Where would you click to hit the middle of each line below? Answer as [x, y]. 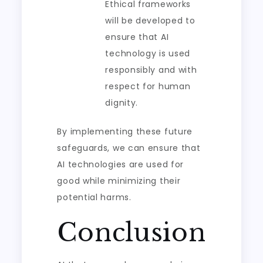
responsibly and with [151, 70]
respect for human [148, 86]
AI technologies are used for [121, 164]
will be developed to [150, 21]
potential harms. [94, 197]
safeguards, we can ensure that [129, 148]
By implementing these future [125, 131]
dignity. [122, 103]
